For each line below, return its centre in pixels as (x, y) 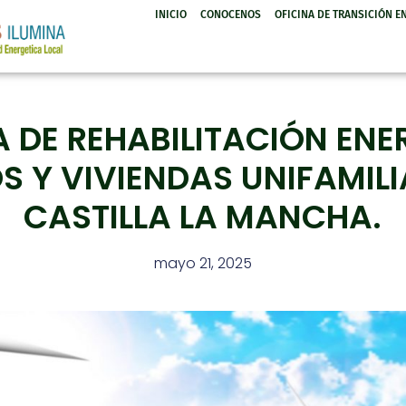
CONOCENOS (231, 14)
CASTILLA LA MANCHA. (203, 217)
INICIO (171, 14)
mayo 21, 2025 (203, 263)
